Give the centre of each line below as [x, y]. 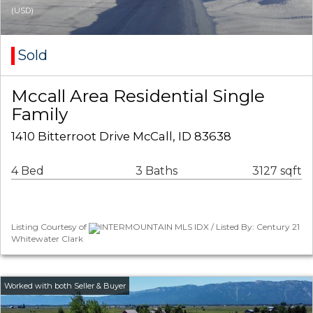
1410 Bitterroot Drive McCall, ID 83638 [121, 137]
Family [39, 114]
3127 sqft [277, 171]
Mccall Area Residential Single [138, 96]
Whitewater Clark [47, 238]
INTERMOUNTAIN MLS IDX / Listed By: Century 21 [200, 227]
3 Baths [156, 171]
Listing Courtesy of [50, 227]
